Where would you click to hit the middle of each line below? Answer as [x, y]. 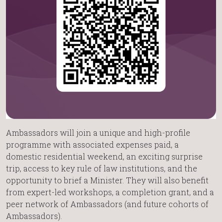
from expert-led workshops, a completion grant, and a [110, 192]
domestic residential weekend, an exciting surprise [104, 156]
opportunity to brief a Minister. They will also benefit [107, 180]
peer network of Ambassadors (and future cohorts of [107, 204]
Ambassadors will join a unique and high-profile [98, 132]
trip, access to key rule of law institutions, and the [102, 168]
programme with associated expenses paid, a [92, 144]
